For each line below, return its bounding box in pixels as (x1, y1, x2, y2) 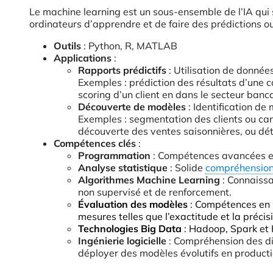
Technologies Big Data (78, 222, 182, 235)
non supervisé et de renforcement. (78, 186, 232, 198)
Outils (54, 40, 81, 52)
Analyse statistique (78, 161, 168, 174)
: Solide (168, 161, 205, 174)
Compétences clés (54, 137, 136, 149)
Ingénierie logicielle (78, 235, 166, 247)
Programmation (78, 149, 151, 161)
